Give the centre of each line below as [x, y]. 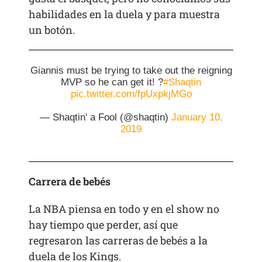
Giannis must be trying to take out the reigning [131, 71]
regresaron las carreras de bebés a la [118, 241]
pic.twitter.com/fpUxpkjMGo [131, 94]
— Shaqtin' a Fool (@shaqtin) [105, 118]
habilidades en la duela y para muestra [125, 14]
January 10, [197, 118]
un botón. [52, 30]
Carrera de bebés [70, 182]
